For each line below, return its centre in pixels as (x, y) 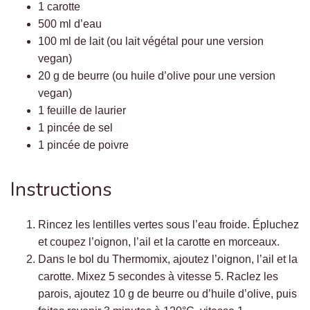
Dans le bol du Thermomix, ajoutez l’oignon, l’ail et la (168, 259)
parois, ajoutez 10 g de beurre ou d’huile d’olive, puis (167, 294)
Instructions (61, 190)
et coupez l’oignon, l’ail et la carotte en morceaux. (159, 242)
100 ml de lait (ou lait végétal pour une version (151, 41)
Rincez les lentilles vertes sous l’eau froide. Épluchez (168, 225)
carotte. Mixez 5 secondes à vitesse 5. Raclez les (158, 276)
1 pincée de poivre (83, 145)
